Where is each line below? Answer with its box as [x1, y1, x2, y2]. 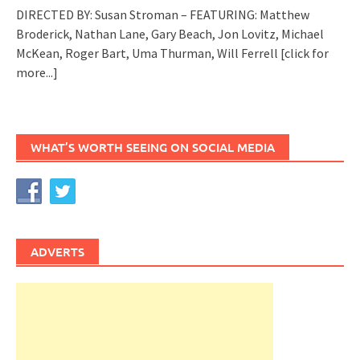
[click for [280, 45, 329, 62]
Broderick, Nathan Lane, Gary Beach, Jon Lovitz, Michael [16, 26, 324, 43]
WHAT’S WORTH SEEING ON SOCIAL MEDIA [31, 139, 275, 156]
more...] [16, 64, 58, 81]
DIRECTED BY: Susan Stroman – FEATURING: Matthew [16, 6, 309, 23]
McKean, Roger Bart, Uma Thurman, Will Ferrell [16, 45, 280, 62]
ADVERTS [31, 243, 84, 260]
